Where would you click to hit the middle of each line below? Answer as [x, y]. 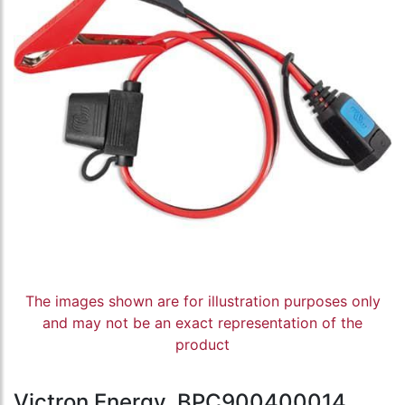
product [202, 345]
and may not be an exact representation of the [202, 323]
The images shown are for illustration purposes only [202, 301]
